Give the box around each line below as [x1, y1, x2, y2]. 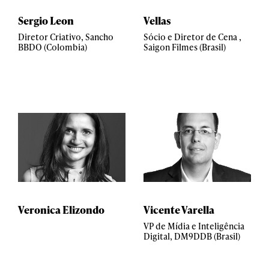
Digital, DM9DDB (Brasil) [144, 231, 240, 242]
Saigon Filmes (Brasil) [144, 41, 226, 53]
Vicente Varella [144, 202, 214, 217]
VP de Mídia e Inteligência [144, 220, 244, 232]
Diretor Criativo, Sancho [18, 31, 113, 43]
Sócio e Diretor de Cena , [144, 31, 241, 43]
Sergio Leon [18, 13, 74, 28]
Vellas [144, 13, 171, 28]
